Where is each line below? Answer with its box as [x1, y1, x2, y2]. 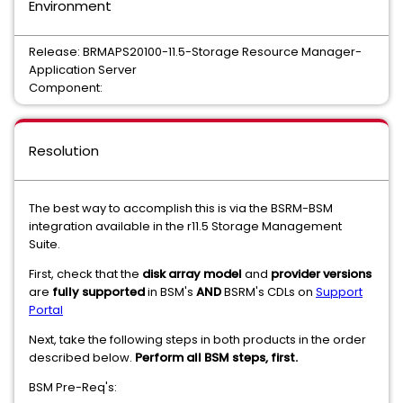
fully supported [52, 283, 148, 300]
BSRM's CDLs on [224, 283, 316, 300]
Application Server [29, 61, 137, 78]
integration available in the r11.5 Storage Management [29, 218, 342, 235]
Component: [29, 79, 103, 96]
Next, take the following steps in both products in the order [29, 331, 366, 348]
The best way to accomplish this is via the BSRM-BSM [29, 200, 333, 217]
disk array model [142, 265, 245, 282]
